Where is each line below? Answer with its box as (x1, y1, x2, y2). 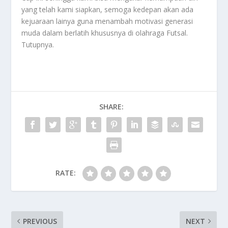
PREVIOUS (23, 216, 58, 226)
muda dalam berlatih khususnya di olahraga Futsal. (21, 27, 188, 38)
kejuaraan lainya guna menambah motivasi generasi (21, 16, 193, 26)
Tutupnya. (21, 39, 54, 49)
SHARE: (99, 101, 124, 111)
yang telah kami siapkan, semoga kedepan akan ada (21, 4, 194, 14)
